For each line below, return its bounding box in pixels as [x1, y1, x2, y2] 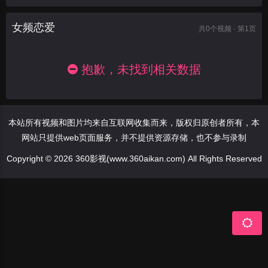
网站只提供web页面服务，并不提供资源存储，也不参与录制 [22, 133, 246, 142]
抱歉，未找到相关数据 [77, 63, 201, 76]
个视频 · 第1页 [210, 25, 256, 32]
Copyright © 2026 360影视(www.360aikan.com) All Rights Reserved [6, 154, 262, 163]
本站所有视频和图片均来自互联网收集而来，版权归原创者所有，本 [8, 118, 260, 127]
